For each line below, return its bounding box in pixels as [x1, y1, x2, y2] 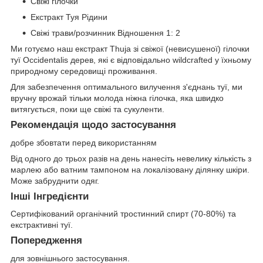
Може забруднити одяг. [11, 176, 99, 186]
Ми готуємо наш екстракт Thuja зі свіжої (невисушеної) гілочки [11, 43, 249, 53]
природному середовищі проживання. [11, 66, 157, 76]
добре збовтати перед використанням [11, 137, 157, 147]
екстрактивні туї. [11, 220, 73, 230]
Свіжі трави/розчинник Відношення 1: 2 [31, 28, 180, 38]
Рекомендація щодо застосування [11, 119, 176, 130]
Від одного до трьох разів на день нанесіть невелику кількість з [11, 153, 251, 163]
